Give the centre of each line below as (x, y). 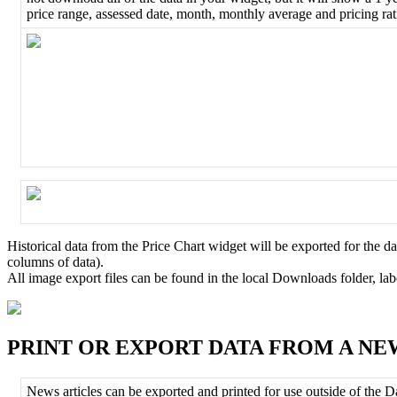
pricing (358, 14)
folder (356, 278)
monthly (241, 14)
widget (227, 246)
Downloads (304, 278)
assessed (119, 14)
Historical (34, 246)
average (290, 14)
